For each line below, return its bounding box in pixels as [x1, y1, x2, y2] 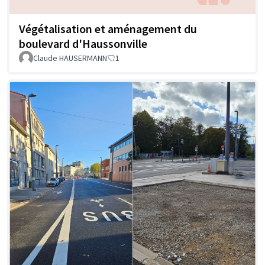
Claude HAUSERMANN [33, 52, 107, 63]
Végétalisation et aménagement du [19, 21, 197, 36]
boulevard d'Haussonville [19, 35, 147, 51]
